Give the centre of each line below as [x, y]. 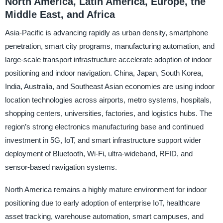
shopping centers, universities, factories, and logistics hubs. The [108, 113]
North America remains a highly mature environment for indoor [106, 189]
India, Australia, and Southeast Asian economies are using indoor [110, 86]
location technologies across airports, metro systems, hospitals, [108, 100]
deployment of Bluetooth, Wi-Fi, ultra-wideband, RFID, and [99, 153]
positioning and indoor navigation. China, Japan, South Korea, [104, 73]
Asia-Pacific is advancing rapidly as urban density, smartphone [106, 32]
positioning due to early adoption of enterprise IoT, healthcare [102, 203]
